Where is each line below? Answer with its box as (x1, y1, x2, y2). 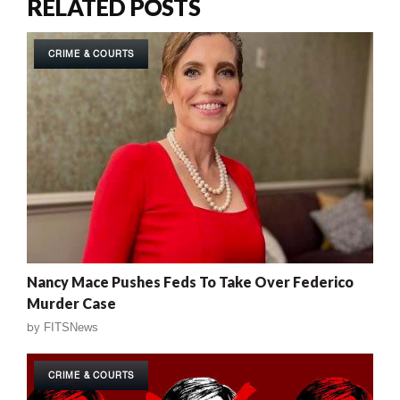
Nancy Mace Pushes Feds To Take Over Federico (27, 272, 354, 290)
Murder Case (27, 294, 116, 312)
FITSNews (44, 320, 98, 334)
